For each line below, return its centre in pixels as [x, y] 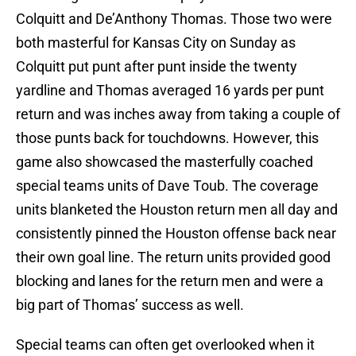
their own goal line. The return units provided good [173, 257]
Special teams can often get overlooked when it [165, 345]
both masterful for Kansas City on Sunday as [156, 43]
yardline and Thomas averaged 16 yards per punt [170, 91]
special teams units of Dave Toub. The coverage [167, 186]
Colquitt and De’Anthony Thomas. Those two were [174, 19]
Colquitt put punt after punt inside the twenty [157, 67]
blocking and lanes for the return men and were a [170, 281]
